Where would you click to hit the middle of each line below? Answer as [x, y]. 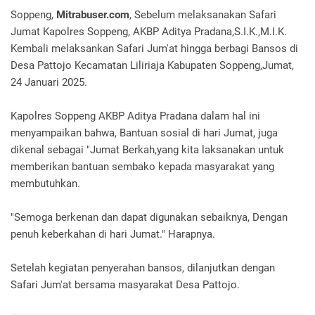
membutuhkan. [47, 184]
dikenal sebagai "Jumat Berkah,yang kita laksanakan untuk [147, 150]
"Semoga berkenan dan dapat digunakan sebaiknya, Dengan [149, 218]
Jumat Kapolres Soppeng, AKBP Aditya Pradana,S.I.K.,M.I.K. [149, 32]
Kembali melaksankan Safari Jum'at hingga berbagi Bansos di [154, 49]
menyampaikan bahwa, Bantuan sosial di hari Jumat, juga [144, 133]
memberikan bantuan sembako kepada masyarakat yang [142, 167]
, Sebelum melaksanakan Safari [203, 15]
